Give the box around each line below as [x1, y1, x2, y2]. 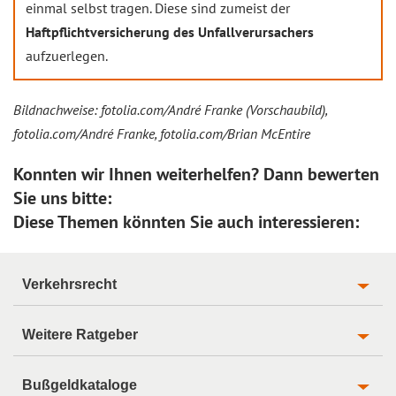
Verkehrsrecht [22, 276, 117, 292]
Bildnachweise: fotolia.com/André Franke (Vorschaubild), [13, 100, 327, 118]
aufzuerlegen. [26, 46, 108, 65]
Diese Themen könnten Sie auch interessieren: [13, 209, 359, 233]
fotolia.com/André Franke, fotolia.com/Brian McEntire [13, 124, 310, 142]
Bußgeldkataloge [22, 377, 137, 392]
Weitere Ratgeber [22, 326, 138, 342]
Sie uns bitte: [13, 186, 111, 209]
